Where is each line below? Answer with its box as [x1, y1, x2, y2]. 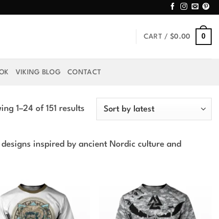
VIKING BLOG [15, 68, 61, 76]
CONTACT [67, 68, 102, 76]
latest [84, 133, 106, 142]
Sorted [84, 104, 110, 113]
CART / [143, 33, 170, 40]
